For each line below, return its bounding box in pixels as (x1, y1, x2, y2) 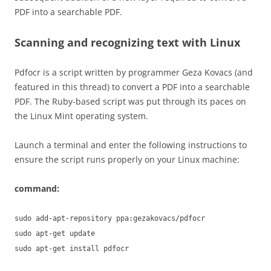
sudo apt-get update (15, 229, 95, 238)
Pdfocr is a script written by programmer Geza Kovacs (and (15, 67, 253, 78)
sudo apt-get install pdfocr (15, 244, 129, 253)
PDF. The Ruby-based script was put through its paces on (15, 96, 246, 107)
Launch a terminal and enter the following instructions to (15, 139, 247, 151)
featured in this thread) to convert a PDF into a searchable (15, 81, 250, 93)
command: (15, 183, 59, 194)
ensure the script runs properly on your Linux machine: (15, 154, 240, 165)
